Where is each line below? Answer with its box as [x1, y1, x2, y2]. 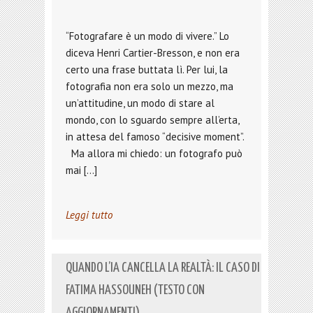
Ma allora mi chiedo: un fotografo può [66, 147, 242, 160]
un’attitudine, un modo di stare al [66, 96, 214, 110]
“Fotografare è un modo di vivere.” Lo [66, 29, 229, 43]
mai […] [66, 163, 97, 177]
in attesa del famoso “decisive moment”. [66, 130, 244, 143]
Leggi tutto [66, 208, 112, 221]
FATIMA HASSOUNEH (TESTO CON [66, 284, 205, 297]
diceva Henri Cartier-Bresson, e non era [66, 46, 240, 59]
